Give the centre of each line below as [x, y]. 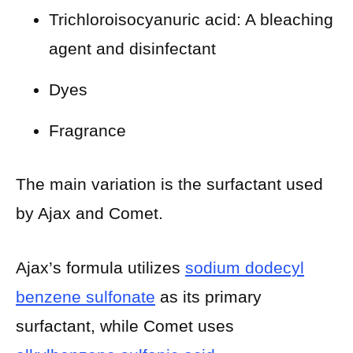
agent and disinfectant [132, 48]
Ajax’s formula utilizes [100, 267]
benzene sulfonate [85, 296]
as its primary [208, 296]
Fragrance [87, 130]
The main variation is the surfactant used [169, 184]
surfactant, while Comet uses [125, 325]
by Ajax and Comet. [89, 214]
